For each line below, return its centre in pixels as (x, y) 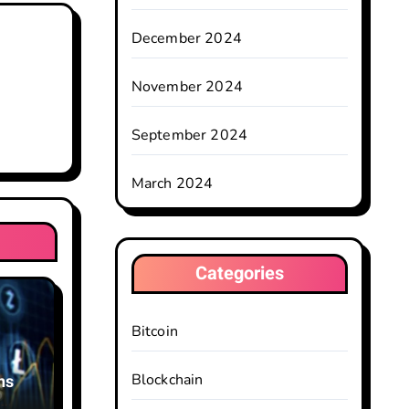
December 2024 (187, 38)
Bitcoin (154, 331)
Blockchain (167, 380)
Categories (239, 273)
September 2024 (189, 135)
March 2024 (172, 184)
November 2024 (187, 87)
